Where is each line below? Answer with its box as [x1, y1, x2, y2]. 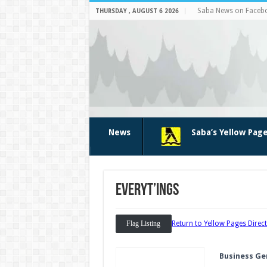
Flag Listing [126, 219, 161, 228]
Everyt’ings [115, 182, 179, 199]
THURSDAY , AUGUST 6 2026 [95, 8, 179, 14]
